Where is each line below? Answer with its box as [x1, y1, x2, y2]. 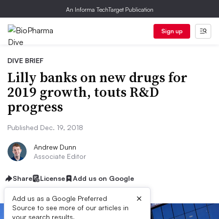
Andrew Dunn [34, 143, 76, 151]
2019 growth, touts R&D [7, 83, 159, 101]
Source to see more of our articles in [12, 203, 129, 212]
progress [7, 97, 63, 116]
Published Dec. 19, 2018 [7, 123, 83, 131]
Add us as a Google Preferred [12, 194, 107, 202]
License [40, 174, 65, 182]
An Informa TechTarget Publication [66, 6, 153, 13]
